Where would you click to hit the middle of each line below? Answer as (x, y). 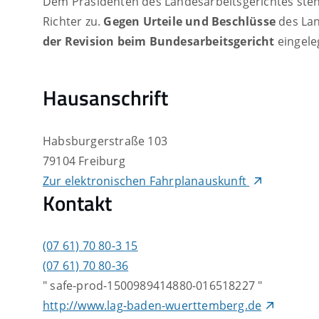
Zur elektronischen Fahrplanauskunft (146, 181)
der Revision (79, 42)
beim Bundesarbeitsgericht (196, 42)
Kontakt (77, 203)
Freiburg (102, 161)
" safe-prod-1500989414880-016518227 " (153, 286)
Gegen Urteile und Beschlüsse (190, 22)
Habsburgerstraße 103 (105, 141)
